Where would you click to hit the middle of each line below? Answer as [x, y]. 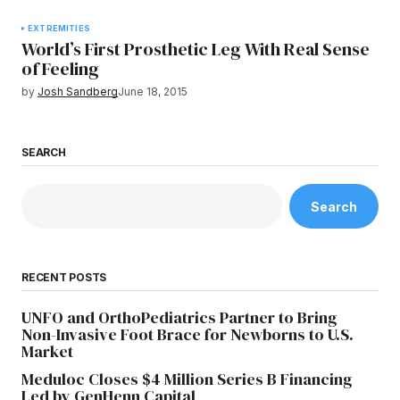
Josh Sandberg [78, 92]
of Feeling [60, 69]
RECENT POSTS [64, 278]
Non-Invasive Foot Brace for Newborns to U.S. [187, 335]
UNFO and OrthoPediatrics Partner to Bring [179, 318]
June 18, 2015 [153, 92]
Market [47, 352]
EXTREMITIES [59, 28]
